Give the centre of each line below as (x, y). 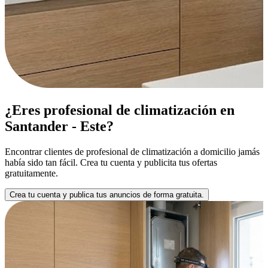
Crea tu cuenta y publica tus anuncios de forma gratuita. (107, 195)
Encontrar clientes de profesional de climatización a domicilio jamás (132, 152)
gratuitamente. (31, 173)
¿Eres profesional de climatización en (120, 110)
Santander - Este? (59, 127)
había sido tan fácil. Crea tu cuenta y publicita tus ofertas (111, 163)
